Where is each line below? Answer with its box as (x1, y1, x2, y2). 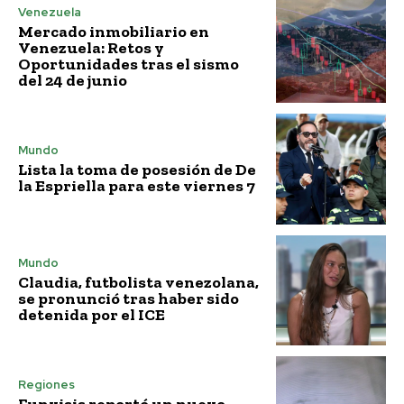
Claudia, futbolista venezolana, (18, 272, 259, 293)
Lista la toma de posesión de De (18, 159, 256, 179)
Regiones (18, 376, 75, 392)
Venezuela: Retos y (18, 38, 164, 59)
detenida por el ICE (18, 305, 165, 326)
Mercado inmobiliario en (18, 22, 209, 42)
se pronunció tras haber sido (18, 289, 239, 309)
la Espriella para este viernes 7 (18, 175, 255, 196)
